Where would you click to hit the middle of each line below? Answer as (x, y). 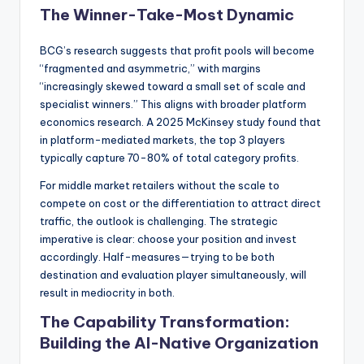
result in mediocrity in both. (107, 292)
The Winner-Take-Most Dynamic (167, 14)
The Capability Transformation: (165, 321)
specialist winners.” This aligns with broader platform (173, 104)
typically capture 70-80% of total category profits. (169, 157)
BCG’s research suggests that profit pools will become (177, 50)
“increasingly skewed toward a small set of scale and (173, 86)
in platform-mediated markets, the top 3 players (162, 139)
